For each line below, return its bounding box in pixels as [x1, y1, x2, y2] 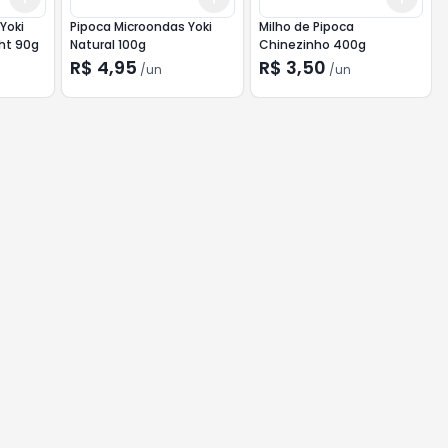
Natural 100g [70, 36, 147, 53]
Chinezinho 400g [258, 36, 366, 53]
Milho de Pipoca [258, 18, 354, 35]
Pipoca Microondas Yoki [70, 18, 213, 35]
